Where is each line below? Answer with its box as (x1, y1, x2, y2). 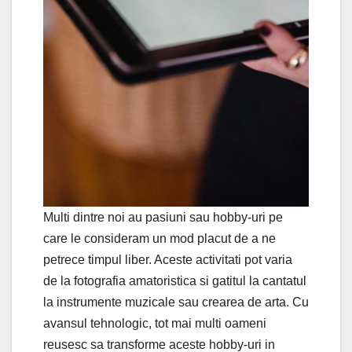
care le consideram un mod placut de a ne (43, 232, 276, 246)
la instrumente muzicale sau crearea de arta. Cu (43, 295, 309, 310)
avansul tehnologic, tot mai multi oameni (43, 317, 266, 331)
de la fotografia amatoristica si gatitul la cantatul (43, 274, 306, 288)
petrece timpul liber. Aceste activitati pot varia (43, 253, 292, 267)
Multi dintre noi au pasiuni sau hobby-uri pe (43, 211, 283, 225)
